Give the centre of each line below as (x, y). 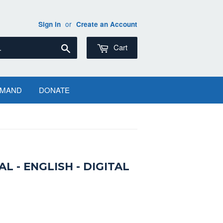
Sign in (50, 24)
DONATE (54, 90)
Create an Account (107, 24)
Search (83, 48)
